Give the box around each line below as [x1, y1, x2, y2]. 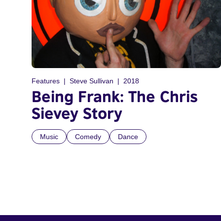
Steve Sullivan [70, 77, 113, 85]
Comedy [75, 133, 101, 141]
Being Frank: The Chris [32, 87, 198, 106]
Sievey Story [32, 104, 122, 123]
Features [32, 77, 60, 85]
